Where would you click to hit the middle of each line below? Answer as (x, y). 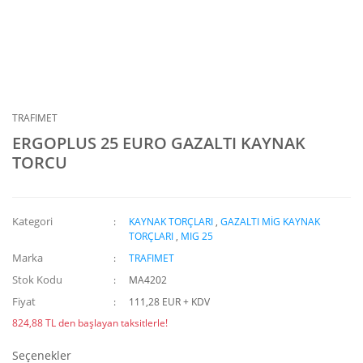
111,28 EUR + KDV (170, 302)
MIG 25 (197, 236)
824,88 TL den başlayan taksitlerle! (90, 323)
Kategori (32, 221)
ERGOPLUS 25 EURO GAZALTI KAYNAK (159, 143)
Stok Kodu (37, 280)
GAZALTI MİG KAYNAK (271, 222)
